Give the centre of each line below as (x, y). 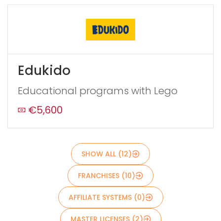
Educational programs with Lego (98, 91)
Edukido (44, 71)
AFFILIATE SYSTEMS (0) (107, 198)
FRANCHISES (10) (107, 176)
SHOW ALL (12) (107, 154)
